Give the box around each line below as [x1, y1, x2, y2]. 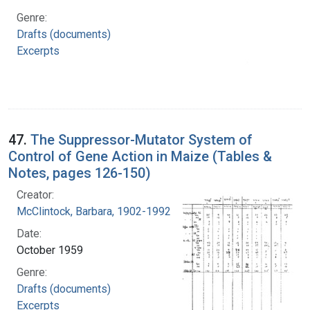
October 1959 [17, 243, 83, 257]
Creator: [17, 188, 54, 201]
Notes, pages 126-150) [8, 164, 151, 181]
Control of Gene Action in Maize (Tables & [8, 147, 272, 165]
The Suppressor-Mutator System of [30, 131, 253, 148]
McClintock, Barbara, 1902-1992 [17, 204, 171, 218]
